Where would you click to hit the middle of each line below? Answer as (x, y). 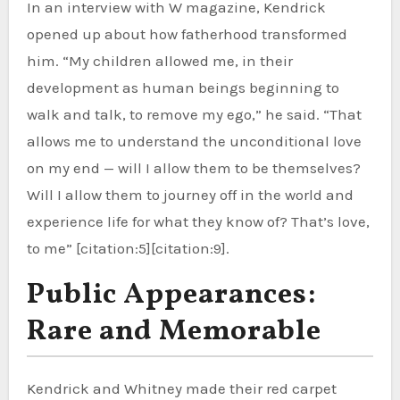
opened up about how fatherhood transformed (187, 33)
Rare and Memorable (174, 332)
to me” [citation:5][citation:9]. (128, 248)
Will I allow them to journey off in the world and (190, 194)
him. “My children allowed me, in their (159, 60)
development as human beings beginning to (183, 87)
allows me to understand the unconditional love (194, 141)
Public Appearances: (171, 295)
